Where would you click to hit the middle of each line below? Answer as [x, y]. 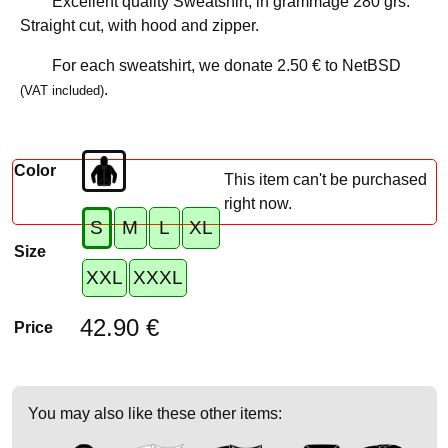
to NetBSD [360, 65]
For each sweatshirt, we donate [164, 65]
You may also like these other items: [154, 413]
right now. [257, 203]
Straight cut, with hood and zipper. [139, 25]
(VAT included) [61, 90]
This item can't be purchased [325, 179]
